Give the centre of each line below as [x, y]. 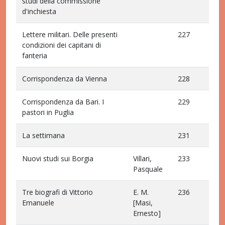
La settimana [43, 135]
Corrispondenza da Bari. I [63, 102]
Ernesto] [147, 213]
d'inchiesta [39, 11]
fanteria [35, 55]
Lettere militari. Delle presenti [70, 34]
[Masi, [143, 203]
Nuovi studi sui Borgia [58, 158]
